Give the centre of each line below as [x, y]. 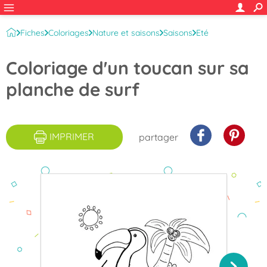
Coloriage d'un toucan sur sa [128, 68]
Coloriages [69, 33]
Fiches [32, 33]
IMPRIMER [72, 136]
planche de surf [73, 89]
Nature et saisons [126, 33]
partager [158, 137]
